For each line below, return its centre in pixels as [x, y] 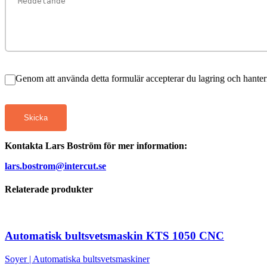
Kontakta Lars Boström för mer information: [96, 145]
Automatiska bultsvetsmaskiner [91, 259]
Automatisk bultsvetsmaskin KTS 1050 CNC [114, 236]
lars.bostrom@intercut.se [55, 166]
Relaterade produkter [49, 190]
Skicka [36, 117]
